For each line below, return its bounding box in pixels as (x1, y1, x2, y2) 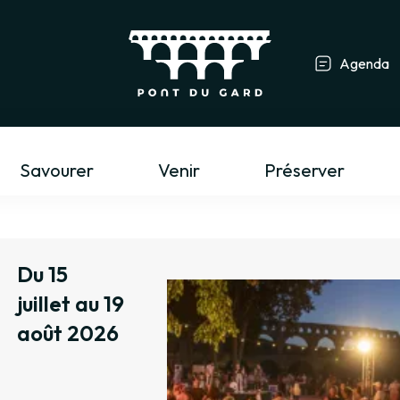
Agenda (339, 54, 389, 73)
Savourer (19, 159, 94, 182)
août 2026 (17, 320, 119, 347)
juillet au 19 (17, 290, 124, 318)
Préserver (263, 159, 345, 182)
